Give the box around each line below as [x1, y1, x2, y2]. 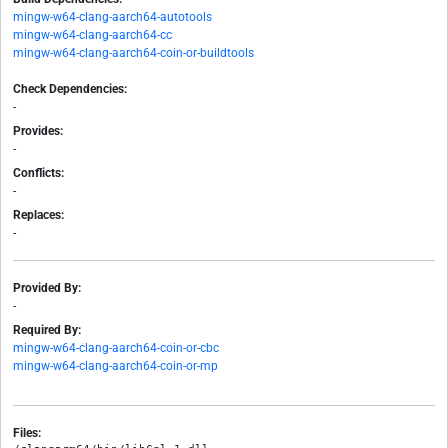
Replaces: [13, 208, 64, 223]
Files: [13, 426, 41, 441]
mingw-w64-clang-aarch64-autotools [13, 10, 212, 25]
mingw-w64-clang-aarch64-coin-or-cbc [13, 341, 219, 356]
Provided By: [13, 281, 81, 296]
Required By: [13, 323, 81, 338]
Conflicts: [13, 166, 64, 181]
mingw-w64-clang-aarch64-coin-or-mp [13, 359, 218, 374]
